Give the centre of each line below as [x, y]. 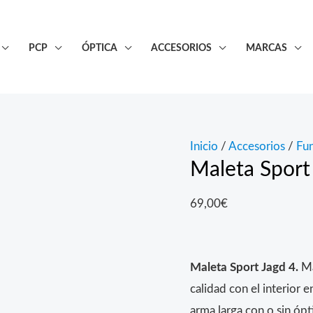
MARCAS [267, 48]
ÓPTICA [99, 48]
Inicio [204, 146]
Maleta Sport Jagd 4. [244, 267]
